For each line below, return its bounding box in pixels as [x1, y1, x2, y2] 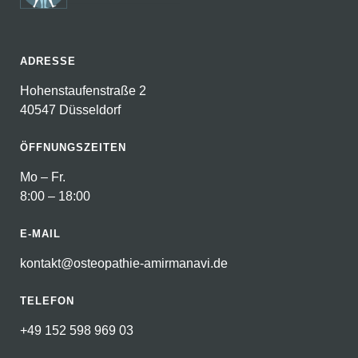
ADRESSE [20, 54, 76, 67]
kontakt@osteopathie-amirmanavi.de [20, 256, 228, 270]
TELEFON [20, 294, 74, 307]
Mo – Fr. [20, 169, 66, 184]
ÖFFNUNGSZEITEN [20, 141, 126, 153]
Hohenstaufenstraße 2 [20, 83, 146, 97]
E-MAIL [20, 227, 61, 240]
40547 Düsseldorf [20, 102, 121, 117]
